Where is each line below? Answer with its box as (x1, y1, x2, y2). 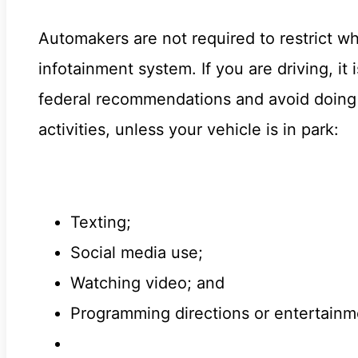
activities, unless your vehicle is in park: (38, 119, 339, 139)
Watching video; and (70, 272, 225, 292)
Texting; (70, 212, 131, 232)
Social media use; (70, 242, 203, 262)
